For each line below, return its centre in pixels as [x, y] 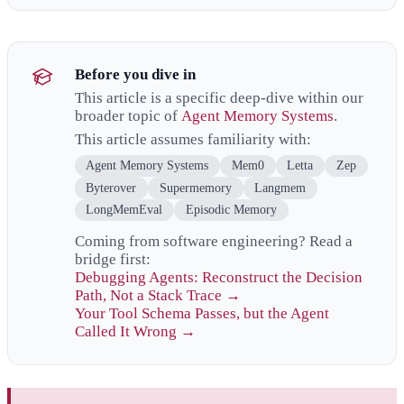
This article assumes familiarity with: [193, 140]
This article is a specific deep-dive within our [219, 98]
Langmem [280, 188]
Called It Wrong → [135, 332]
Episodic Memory [231, 210]
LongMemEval [124, 210]
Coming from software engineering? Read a [213, 242]
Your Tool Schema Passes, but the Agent [202, 314]
